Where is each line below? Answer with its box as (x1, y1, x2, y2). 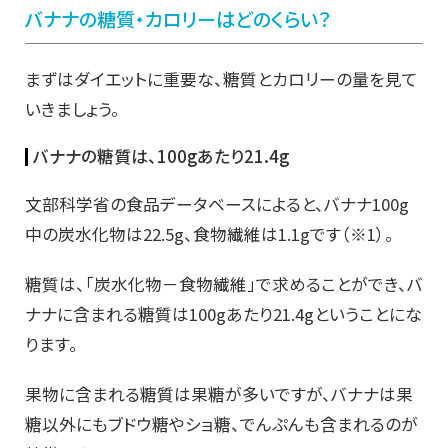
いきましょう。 (25, 97, 120, 122)
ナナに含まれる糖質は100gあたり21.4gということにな (25, 302, 422, 327)
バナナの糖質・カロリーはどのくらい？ (25, 5, 332, 34)
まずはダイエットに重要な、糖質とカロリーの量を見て (25, 67, 418, 92)
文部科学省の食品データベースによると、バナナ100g (25, 192, 409, 217)
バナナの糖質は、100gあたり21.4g (33, 144, 289, 169)
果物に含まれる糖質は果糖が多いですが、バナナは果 (25, 382, 413, 407)
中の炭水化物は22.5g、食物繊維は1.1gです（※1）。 (25, 222, 394, 247)
